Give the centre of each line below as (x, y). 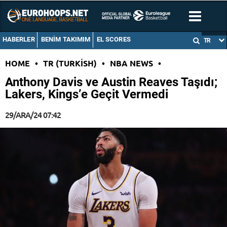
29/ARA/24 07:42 (33, 115)
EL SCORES (113, 40)
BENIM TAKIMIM (66, 40)
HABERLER (18, 40)
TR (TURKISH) (70, 63)
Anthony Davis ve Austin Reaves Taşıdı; (111, 82)
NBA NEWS (131, 63)
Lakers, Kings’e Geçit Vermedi (87, 94)
